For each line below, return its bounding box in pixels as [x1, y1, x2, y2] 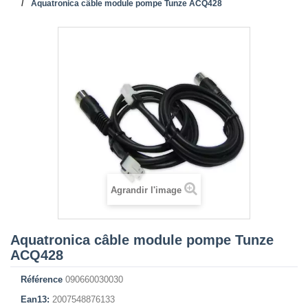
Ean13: [21, 294, 49, 305]
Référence [21, 274, 63, 285]
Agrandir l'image [111, 185, 181, 195]
